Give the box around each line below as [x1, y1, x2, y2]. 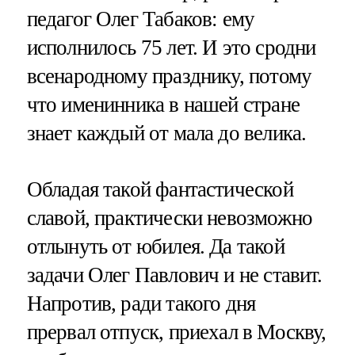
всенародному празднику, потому [26, 63, 312, 88]
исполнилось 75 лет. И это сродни [26, 35, 316, 59]
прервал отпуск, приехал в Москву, [26, 320, 326, 345]
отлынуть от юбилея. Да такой [26, 235, 284, 259]
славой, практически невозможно [26, 206, 313, 231]
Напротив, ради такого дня [26, 292, 256, 316]
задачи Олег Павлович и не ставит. [26, 263, 323, 288]
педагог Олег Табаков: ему [26, 6, 255, 31]
